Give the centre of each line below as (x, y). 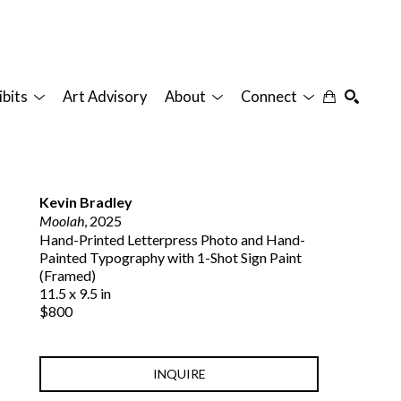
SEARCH (364, 188)
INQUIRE (179, 373)
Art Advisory (105, 96)
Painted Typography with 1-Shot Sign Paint (171, 257)
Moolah (62, 220)
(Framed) (68, 275)
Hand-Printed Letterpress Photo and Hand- (172, 239)
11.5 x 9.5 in (75, 293)
